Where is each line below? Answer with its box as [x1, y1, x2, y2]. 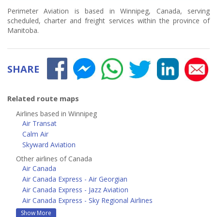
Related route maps [7, 93, 79, 103]
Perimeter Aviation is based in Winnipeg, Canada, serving [7, 6, 210, 15]
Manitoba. [7, 26, 39, 35]
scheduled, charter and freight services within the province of [7, 16, 210, 25]
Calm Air [22, 129, 48, 139]
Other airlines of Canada [16, 154, 92, 163]
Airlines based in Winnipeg [16, 108, 97, 118]
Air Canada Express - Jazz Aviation [22, 185, 128, 194]
